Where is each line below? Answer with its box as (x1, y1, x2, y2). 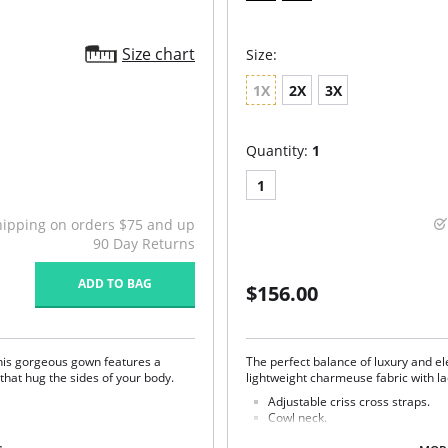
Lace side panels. (268, 425, 364, 442)
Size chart (122, 43, 195, 65)
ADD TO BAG (78, 275, 152, 292)
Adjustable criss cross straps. (268, 393, 431, 410)
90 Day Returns (93, 234, 195, 253)
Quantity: (246, 141, 313, 160)
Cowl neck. (268, 409, 328, 426)
